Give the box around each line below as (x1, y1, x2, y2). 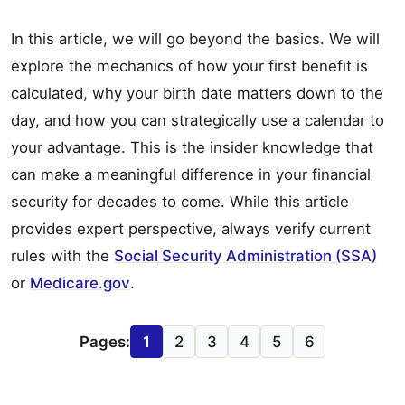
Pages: (80, 332, 130, 351)
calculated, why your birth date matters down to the (11, 83, 383, 102)
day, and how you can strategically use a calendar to (11, 110, 384, 129)
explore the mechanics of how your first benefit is (11, 56, 368, 75)
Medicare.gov (30, 273, 130, 292)
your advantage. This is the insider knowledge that (11, 137, 373, 156)
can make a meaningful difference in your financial (11, 165, 371, 184)
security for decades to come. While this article (11, 192, 349, 211)
